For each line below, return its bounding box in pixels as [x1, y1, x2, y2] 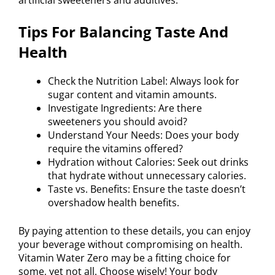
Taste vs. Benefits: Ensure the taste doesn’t [48, 182, 246, 196]
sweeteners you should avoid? [48, 115, 187, 129]
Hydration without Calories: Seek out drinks [48, 155, 249, 169]
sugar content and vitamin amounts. [48, 88, 217, 102]
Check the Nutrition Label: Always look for [48, 74, 239, 88]
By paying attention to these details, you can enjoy [18, 224, 250, 238]
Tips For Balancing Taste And [18, 21, 228, 42]
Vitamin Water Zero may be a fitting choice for [18, 251, 231, 265]
